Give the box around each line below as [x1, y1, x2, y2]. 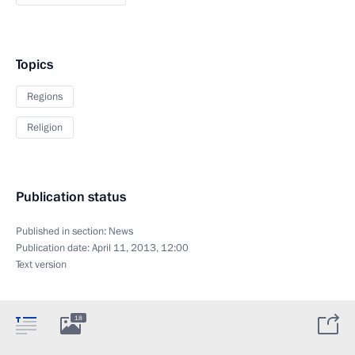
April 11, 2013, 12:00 [92, 240, 189, 255]
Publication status [16, 187, 126, 206]
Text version [16, 257, 67, 272]
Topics [16, 55, 53, 74]
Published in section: [16, 223, 109, 239]
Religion [27, 120, 63, 135]
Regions [27, 89, 63, 104]
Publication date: [16, 240, 92, 255]
